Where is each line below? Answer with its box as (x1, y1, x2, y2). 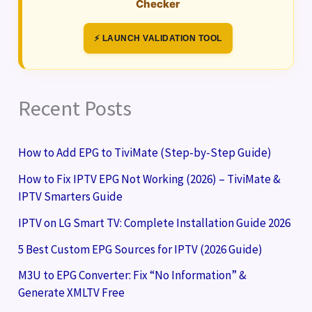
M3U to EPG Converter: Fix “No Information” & (18, 267, 247, 283)
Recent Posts (18, 94, 132, 121)
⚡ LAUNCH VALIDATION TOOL (93, 33, 222, 43)
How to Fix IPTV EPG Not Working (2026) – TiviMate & (18, 171, 281, 187)
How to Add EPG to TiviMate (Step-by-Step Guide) (18, 145, 272, 161)
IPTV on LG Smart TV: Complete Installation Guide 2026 (18, 214, 291, 231)
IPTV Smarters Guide (18, 189, 123, 205)
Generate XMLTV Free (18, 285, 125, 301)
